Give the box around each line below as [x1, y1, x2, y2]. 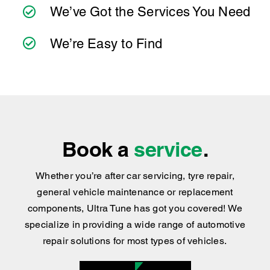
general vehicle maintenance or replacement [37, 186, 233, 198]
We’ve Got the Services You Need [49, 4, 251, 20]
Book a [61, 137, 134, 162]
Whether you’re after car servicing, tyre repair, [36, 170, 234, 182]
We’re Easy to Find [49, 36, 163, 51]
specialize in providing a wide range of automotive [25, 219, 245, 231]
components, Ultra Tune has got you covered [27, 202, 224, 215]
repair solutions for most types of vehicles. [42, 235, 228, 247]
